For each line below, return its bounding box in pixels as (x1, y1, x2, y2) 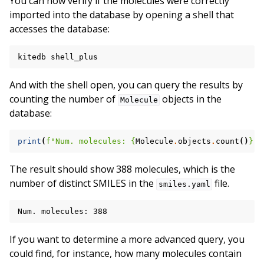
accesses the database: (9, 22, 110, 36)
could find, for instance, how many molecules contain (9, 247, 242, 260)
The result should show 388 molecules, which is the (9, 163, 235, 176)
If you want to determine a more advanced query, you (9, 233, 245, 246)
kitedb (18, 52, 46, 62)
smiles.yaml (158, 180, 210, 189)
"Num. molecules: (51, 137, 131, 146)
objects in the (160, 93, 222, 106)
